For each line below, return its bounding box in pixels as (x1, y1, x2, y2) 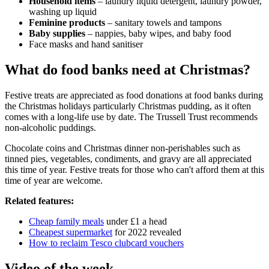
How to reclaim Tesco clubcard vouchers (29, 238, 184, 249)
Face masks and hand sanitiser (29, 39, 143, 50)
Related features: (5, 196, 74, 207)
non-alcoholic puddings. (5, 122, 96, 133)
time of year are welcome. (5, 175, 103, 186)
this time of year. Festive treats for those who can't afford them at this (5, 165, 264, 175)
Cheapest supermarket (29, 227, 112, 238)
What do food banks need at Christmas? (5, 62, 250, 78)
